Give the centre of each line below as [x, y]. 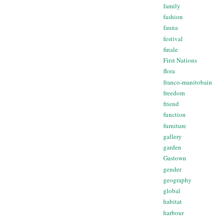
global [172, 191]
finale [171, 49]
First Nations [180, 60]
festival [173, 38]
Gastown [175, 158]
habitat [173, 202]
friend [171, 104]
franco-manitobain [188, 82]
